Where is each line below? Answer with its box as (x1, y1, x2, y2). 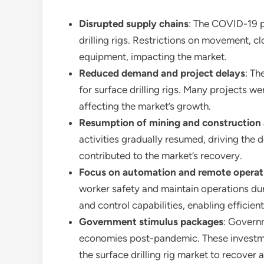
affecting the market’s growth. (79, 100, 211, 112)
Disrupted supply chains (79, 18, 189, 29)
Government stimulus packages (79, 216, 223, 227)
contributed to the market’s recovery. (79, 150, 242, 161)
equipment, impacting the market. (79, 51, 227, 62)
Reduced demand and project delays (79, 67, 245, 79)
